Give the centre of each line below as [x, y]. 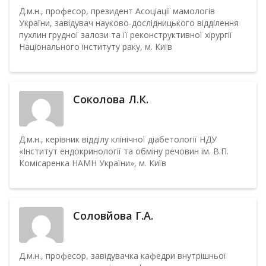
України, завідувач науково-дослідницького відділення [129, 23]
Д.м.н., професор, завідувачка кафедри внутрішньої [123, 256]
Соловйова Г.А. [113, 216]
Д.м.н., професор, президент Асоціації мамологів [117, 11]
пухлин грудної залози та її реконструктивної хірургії [126, 35]
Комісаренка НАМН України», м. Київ [93, 163]
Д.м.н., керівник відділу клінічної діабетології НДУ [118, 139]
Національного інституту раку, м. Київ [96, 47]
